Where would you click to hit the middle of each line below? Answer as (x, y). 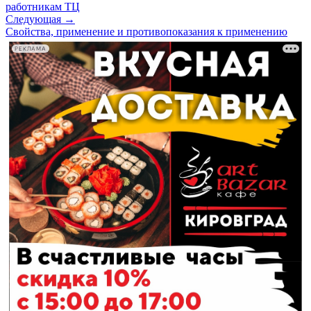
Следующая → (40, 19)
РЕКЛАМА (31, 49)
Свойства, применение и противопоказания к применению (146, 32)
